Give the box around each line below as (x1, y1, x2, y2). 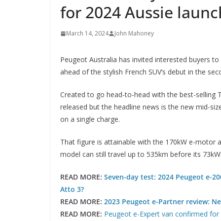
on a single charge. (60, 114, 120, 124)
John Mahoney (114, 29, 154, 38)
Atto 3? (60, 184, 84, 194)
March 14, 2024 (66, 29, 109, 38)
